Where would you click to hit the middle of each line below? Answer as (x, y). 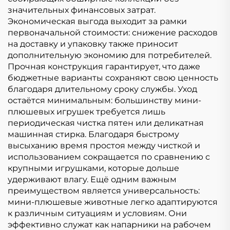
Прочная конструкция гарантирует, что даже (104, 66)
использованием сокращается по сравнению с (109, 157)
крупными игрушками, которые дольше (93, 168)
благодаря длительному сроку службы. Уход (102, 89)
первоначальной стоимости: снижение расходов (113, 32)
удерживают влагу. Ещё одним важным (92, 179)
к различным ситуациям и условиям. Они (97, 213)
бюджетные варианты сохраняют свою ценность (113, 78)
